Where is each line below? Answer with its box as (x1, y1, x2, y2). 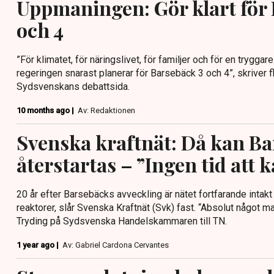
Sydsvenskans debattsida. (17, 80, 130, 92)
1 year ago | (17, 240, 61, 250)
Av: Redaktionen (78, 105, 135, 115)
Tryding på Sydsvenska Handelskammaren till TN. (17, 215, 227, 227)
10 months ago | (17, 105, 76, 115)
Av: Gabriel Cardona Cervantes (62, 240, 169, 250)
